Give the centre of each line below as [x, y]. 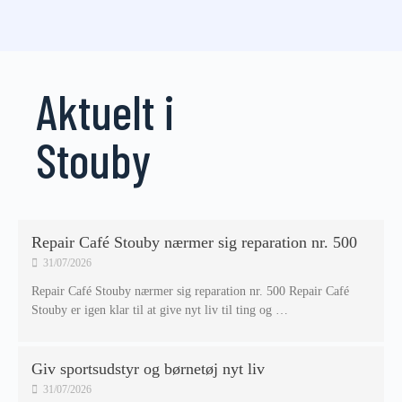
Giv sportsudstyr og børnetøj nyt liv [148, 369]
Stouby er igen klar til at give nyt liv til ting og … [160, 310]
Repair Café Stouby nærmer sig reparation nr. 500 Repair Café [190, 291]
